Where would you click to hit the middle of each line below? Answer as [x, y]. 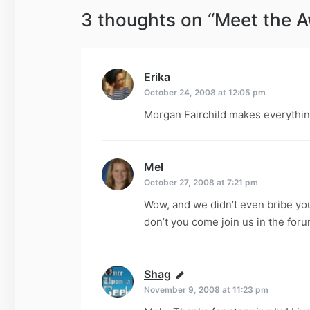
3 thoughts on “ [148, 19]
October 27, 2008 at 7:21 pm [201, 182]
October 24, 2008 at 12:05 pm [205, 92]
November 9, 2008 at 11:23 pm [206, 289]
